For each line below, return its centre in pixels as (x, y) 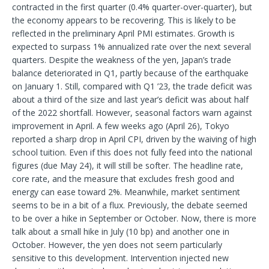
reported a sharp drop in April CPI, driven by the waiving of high (134, 139)
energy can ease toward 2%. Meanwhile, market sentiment (126, 192)
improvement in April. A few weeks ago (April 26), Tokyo (121, 125)
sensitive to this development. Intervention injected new (120, 258)
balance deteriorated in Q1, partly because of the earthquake (130, 73)
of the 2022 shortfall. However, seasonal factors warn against (132, 112)
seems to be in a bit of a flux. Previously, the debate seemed (130, 205)
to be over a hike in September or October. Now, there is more (134, 218)
